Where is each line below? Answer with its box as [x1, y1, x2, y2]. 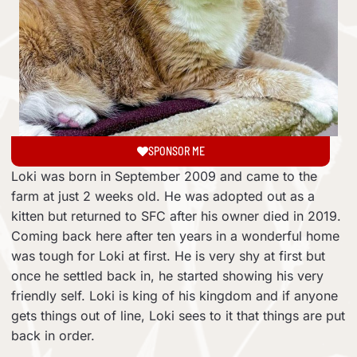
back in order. [11, 328, 95, 343]
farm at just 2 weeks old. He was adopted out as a [11, 188, 315, 204]
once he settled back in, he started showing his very [11, 268, 324, 284]
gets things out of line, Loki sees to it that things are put [11, 308, 345, 324]
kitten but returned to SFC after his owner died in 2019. [11, 208, 341, 224]
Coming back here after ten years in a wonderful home [11, 228, 339, 244]
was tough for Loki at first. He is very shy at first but [11, 248, 325, 264]
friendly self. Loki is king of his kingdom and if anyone [11, 288, 338, 304]
